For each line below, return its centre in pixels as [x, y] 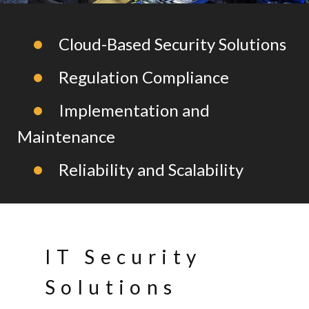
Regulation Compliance [144, 77]
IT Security [123, 257]
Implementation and [134, 110]
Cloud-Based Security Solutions [172, 44]
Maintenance [66, 137]
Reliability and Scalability [151, 170]
